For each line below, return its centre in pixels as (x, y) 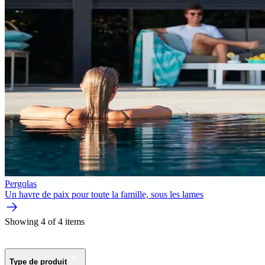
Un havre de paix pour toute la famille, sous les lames (104, 195)
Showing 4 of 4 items (45, 222)
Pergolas (21, 184)
